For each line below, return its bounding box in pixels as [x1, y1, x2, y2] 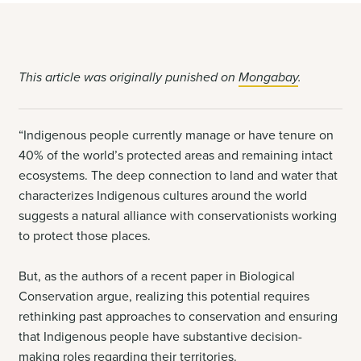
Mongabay [239, 69, 299, 85]
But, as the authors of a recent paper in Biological [19, 268, 296, 285]
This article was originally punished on [19, 69, 239, 85]
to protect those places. [19, 228, 151, 245]
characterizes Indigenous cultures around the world [19, 188, 308, 205]
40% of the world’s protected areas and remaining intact [19, 147, 334, 164]
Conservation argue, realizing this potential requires [19, 288, 310, 305]
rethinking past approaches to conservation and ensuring [19, 309, 338, 326]
